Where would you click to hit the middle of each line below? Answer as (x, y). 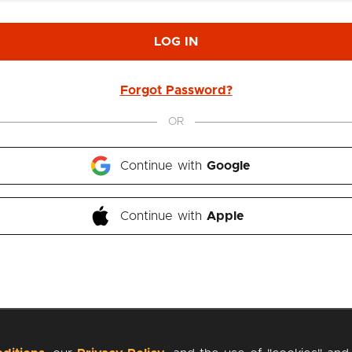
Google (228, 166)
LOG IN (176, 42)
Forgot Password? (176, 90)
